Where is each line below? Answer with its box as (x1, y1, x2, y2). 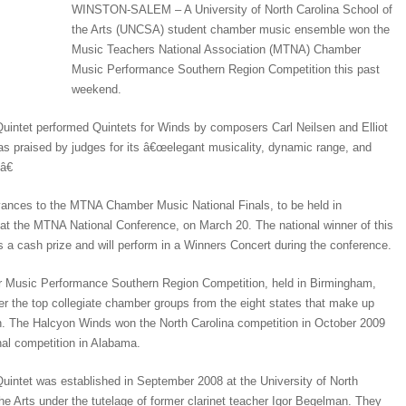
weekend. (72, 82, 121, 96)
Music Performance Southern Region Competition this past (72, 63, 380, 76)
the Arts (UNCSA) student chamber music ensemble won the (72, 23, 390, 36)
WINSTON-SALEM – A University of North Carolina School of (72, 3, 392, 16)
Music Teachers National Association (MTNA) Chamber (72, 43, 361, 56)
